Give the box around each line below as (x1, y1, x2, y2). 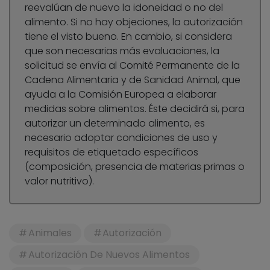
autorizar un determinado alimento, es (25, 116, 205, 131)
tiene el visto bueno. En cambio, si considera (25, 30, 232, 44)
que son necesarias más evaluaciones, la (25, 44, 219, 58)
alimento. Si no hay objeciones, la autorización (25, 15, 243, 30)
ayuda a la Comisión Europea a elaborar (25, 87, 216, 102)
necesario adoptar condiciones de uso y (25, 131, 218, 145)
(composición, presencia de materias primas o (25, 160, 245, 174)
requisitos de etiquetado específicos (25, 145, 198, 160)
